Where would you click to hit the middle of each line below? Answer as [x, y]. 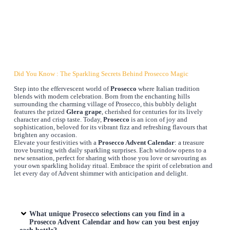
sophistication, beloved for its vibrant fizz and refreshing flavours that [110, 128]
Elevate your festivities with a [56, 143]
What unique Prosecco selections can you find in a [107, 214]
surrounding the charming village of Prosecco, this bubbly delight [105, 104]
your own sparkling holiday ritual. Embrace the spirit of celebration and [113, 166]
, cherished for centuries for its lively [152, 112]
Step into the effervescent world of [62, 89]
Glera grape [84, 112]
